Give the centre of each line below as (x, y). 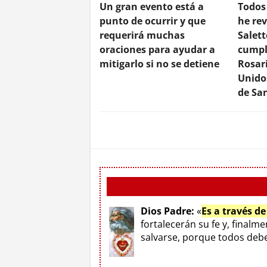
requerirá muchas (142, 35)
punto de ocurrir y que (153, 21)
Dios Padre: (167, 211)
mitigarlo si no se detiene (159, 63)
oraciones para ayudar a (157, 49)
